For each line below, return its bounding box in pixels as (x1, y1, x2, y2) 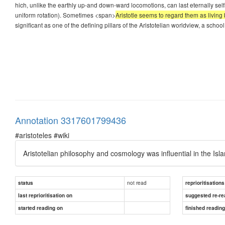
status (18, 179, 33, 186)
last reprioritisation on (18, 191, 72, 199)
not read (127, 178, 147, 186)
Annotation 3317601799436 (15, 113, 126, 127)
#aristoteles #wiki (15, 130, 69, 140)
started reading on (18, 204, 63, 211)
